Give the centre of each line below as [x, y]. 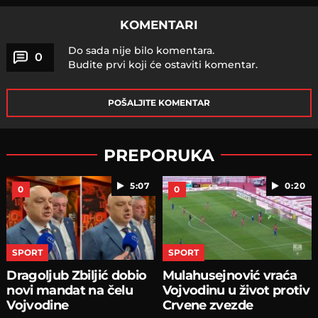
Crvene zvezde [208, 305]
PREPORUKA [159, 155]
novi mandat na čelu [70, 290]
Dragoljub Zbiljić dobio [77, 275]
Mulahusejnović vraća [230, 275]
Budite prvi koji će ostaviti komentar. [163, 64]
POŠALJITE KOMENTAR [159, 102]
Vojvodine [38, 305]
